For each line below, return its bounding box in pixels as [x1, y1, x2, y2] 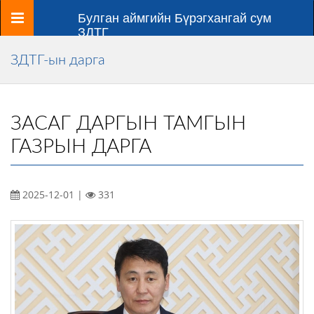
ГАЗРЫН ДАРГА [11, 137, 151, 156]
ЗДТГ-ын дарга [11, 53, 105, 67]
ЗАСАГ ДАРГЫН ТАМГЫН [11, 114, 246, 133]
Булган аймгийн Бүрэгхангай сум [78, 11, 271, 25]
